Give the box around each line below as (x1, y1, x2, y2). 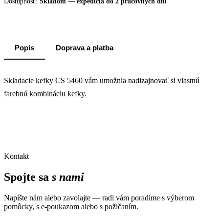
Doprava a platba (56, 44, 113, 52)
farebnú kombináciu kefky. (4, 89, 87, 98)
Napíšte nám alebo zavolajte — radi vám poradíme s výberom (4, 193, 194, 202)
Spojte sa (4, 170, 52, 183)
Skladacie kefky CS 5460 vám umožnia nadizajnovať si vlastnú (4, 76, 199, 85)
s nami (52, 170, 84, 183)
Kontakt (4, 152, 29, 160)
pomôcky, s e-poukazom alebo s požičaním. (4, 202, 138, 211)
